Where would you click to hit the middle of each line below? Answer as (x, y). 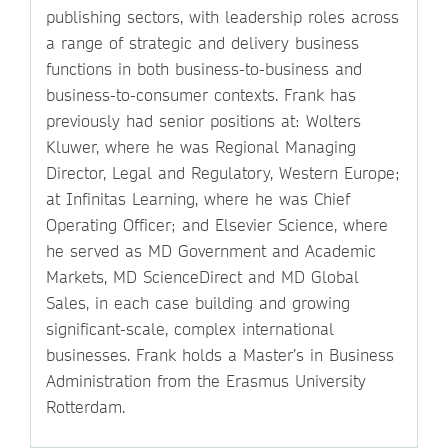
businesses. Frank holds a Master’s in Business (220, 354)
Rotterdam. (85, 406)
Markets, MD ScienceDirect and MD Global (202, 276)
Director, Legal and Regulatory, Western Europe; (223, 172)
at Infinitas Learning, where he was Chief (198, 198)
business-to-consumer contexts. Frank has (201, 94)
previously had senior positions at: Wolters (203, 120)
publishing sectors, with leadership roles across (222, 16)
